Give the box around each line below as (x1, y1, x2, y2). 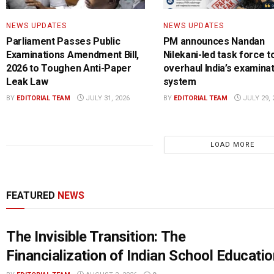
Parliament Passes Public (6, 35, 120, 48)
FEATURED (6, 190, 57, 202)
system (163, 76, 196, 88)
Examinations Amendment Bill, (6, 49, 139, 61)
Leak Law (6, 76, 48, 88)
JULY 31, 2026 (84, 94, 130, 103)
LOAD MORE (210, 141, 254, 149)
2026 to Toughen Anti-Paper (6, 62, 131, 75)
